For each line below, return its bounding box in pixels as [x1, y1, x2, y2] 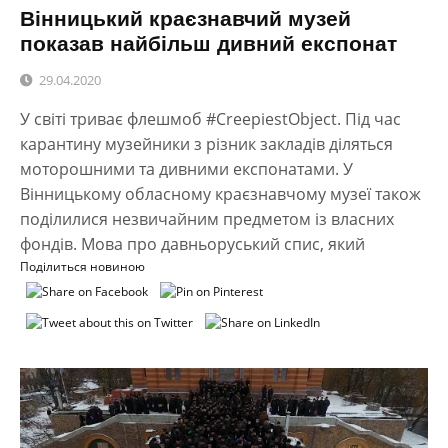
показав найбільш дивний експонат [20, 30, 397, 57]
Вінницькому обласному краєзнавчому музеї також [20, 183, 421, 206]
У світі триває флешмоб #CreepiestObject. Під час [20, 108, 401, 131]
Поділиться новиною [20, 258, 145, 276]
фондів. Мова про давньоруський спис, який [20, 233, 365, 256]
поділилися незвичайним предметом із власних [20, 208, 394, 231]
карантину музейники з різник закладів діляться [20, 133, 393, 156]
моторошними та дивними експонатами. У [20, 158, 353, 181]
